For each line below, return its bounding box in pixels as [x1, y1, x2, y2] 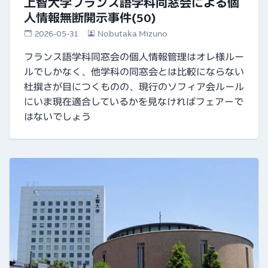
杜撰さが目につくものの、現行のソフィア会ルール [24, 81, 244, 93]
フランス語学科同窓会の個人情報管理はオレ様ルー [24, 51, 244, 63]
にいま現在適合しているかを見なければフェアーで [24, 96, 243, 108]
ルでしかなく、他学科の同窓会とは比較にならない [24, 66, 244, 78]
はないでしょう [24, 111, 91, 123]
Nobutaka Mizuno [98, 28, 168, 39]
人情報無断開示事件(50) [24, 10, 156, 26]
